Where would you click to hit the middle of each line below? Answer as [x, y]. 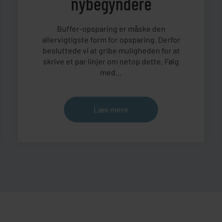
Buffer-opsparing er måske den [111, 29]
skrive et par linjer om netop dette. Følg [111, 61]
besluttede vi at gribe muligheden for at [111, 51]
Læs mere [111, 109]
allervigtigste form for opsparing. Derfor [111, 40]
